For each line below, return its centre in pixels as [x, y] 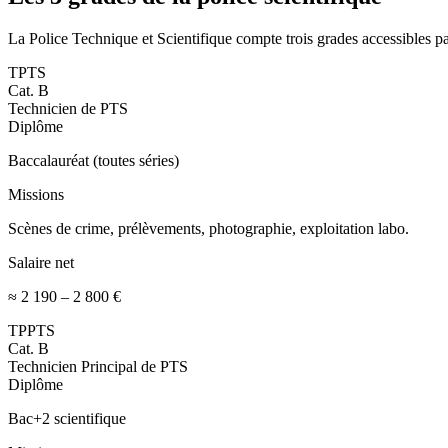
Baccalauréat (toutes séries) [93, 160]
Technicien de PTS [68, 108]
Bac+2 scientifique [67, 418]
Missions [36, 194]
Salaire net [41, 262]
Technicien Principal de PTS [98, 366]
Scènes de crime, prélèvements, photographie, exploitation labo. [208, 228]
